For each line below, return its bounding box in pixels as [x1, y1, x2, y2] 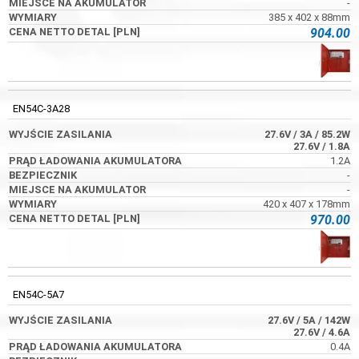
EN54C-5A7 [13, 288, 64, 301]
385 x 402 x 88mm [268, 10, 350, 23]
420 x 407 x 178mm [263, 197, 350, 210]
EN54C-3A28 [13, 102, 70, 115]
